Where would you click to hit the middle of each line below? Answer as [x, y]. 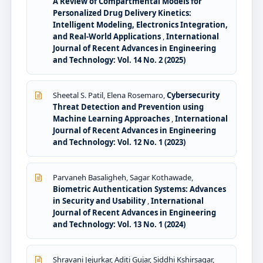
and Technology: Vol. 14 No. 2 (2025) [119, 60]
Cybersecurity [193, 95]
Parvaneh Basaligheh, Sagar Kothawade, [123, 177]
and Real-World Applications [108, 36]
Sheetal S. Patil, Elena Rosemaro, [110, 95]
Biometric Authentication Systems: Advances [139, 189]
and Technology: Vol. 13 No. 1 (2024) [119, 224]
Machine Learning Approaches [112, 118]
